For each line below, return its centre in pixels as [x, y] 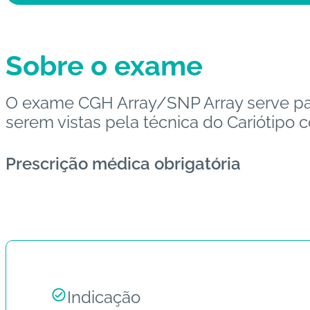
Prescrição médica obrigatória [123, 163]
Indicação [104, 297]
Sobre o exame [104, 65]
